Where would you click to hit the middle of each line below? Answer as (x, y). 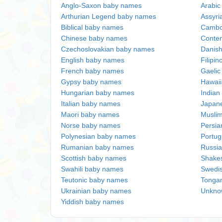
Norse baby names (91, 125)
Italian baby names (91, 104)
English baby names (93, 60)
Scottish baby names (94, 158)
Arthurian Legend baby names (109, 16)
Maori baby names (90, 114)
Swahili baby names (92, 169)
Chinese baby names (94, 38)
